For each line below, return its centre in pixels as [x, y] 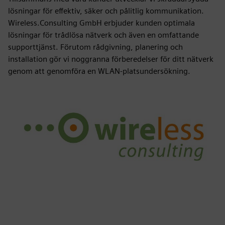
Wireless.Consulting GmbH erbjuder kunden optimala [101, 23]
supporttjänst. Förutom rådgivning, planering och [95, 47]
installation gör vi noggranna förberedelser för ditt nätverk [111, 59]
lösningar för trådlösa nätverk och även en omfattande [103, 35]
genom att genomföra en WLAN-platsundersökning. [99, 71]
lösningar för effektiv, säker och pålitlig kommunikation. [106, 11]
